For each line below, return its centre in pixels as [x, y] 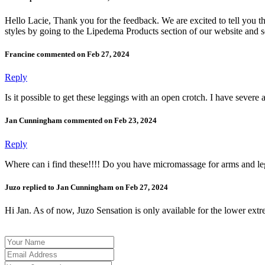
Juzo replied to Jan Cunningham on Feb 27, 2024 [86, 187]
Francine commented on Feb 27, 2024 [67, 54]
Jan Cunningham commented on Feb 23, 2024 [81, 121]
